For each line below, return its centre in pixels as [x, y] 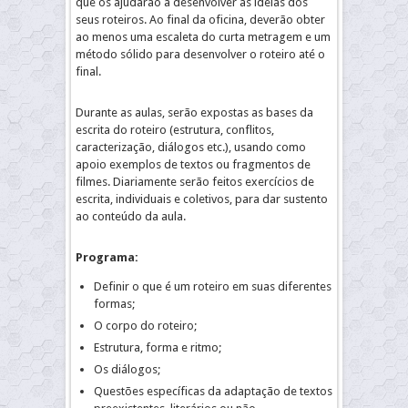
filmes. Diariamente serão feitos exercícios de [195, 182]
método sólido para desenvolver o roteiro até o [200, 54]
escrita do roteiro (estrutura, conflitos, [175, 130]
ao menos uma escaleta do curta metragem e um [203, 37]
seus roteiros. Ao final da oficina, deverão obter [200, 20]
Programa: [107, 257]
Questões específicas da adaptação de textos [213, 391]
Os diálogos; [127, 369]
